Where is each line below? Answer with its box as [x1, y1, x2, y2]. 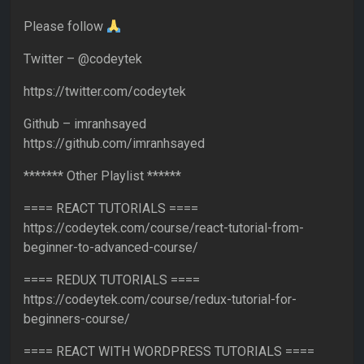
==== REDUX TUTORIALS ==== [24, 272, 200, 288]
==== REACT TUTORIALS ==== [24, 201, 198, 217]
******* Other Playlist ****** [24, 168, 181, 184]
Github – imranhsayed [24, 116, 146, 132]
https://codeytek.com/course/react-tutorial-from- [24, 220, 304, 236]
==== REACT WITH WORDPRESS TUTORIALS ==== [24, 344, 314, 360]
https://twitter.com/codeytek [24, 84, 186, 100]
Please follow [24, 19, 106, 35]
